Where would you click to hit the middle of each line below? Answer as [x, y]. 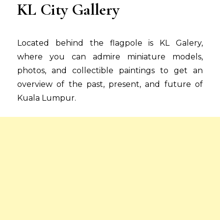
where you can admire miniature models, [110, 57]
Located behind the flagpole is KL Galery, [110, 43]
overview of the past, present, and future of [110, 84]
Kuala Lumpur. [47, 98]
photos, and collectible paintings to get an [110, 71]
